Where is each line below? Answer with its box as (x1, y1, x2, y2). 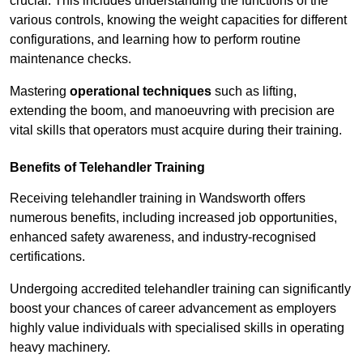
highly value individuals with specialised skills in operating (10, 321, 344, 335)
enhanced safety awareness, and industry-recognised (10, 230, 316, 245)
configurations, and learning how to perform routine (10, 32, 301, 47)
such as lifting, (211, 84, 297, 99)
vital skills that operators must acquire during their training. (10, 123, 342, 138)
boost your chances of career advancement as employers (10, 301, 336, 316)
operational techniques (70, 84, 211, 99)
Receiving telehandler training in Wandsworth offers (10, 191, 305, 206)
